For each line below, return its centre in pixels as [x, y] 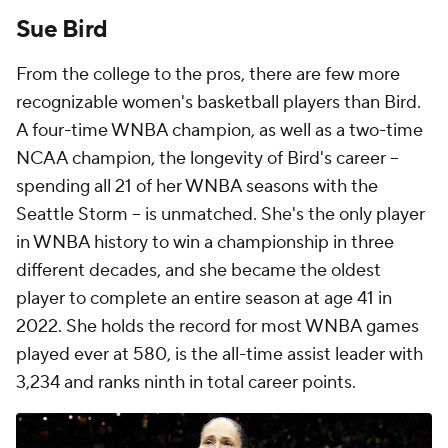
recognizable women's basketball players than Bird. [218, 103]
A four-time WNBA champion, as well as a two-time [219, 131]
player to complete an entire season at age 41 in [204, 299]
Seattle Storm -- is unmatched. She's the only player [220, 215]
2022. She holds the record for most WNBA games [217, 327]
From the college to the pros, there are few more [208, 75]
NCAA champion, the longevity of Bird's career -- [207, 159]
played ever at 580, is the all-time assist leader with [219, 355]
